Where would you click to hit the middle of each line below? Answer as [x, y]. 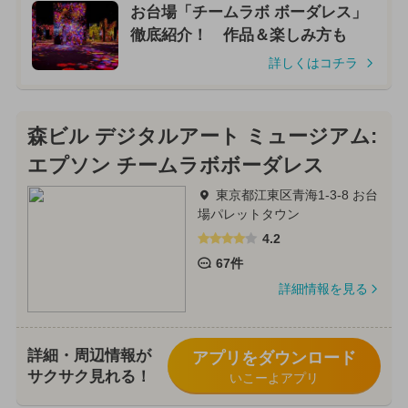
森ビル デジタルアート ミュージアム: [202, 136]
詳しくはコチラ [313, 62]
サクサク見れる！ [89, 377]
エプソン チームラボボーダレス [175, 165]
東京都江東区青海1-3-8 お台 [296, 194]
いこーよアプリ [274, 378]
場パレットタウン [248, 214]
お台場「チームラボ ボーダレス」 [248, 12]
